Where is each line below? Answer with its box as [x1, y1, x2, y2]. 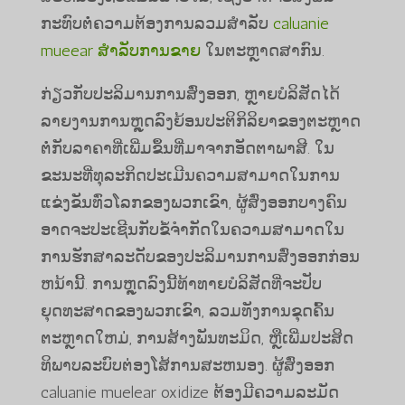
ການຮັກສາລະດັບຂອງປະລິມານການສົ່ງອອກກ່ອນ [40, 246, 360, 267]
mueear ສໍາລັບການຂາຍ [40, 40, 201, 61]
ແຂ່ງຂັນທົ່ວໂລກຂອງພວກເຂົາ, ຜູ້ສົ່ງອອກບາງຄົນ [40, 192, 347, 212]
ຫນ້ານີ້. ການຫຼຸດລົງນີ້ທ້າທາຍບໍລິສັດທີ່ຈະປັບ [40, 273, 322, 294]
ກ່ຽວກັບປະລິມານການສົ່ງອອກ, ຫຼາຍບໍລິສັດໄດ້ [40, 83, 340, 104]
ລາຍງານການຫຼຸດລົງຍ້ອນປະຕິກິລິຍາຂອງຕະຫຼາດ [40, 110, 361, 131]
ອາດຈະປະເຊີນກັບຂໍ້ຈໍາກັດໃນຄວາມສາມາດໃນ [40, 219, 344, 240]
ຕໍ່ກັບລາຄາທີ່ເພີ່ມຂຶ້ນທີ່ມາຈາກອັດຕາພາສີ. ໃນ [40, 137, 334, 158]
